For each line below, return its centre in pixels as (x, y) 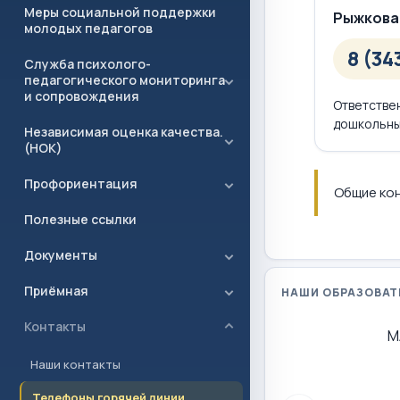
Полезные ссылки (80, 219)
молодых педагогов (88, 28)
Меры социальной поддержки (120, 12)
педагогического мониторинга (125, 80)
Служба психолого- (87, 64)
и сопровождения (82, 96)
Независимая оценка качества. (124, 132)
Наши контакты (75, 364)
